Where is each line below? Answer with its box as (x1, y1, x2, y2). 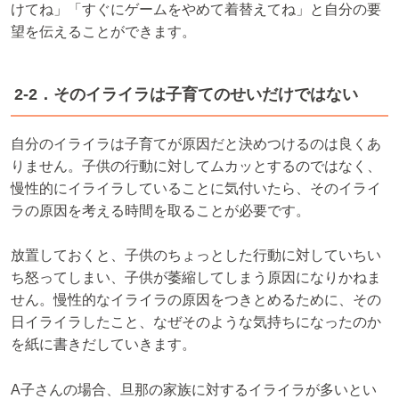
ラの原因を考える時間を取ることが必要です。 (11, 202, 310, 218)
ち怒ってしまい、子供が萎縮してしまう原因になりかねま (11, 270, 381, 286)
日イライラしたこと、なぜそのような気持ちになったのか (11, 314, 381, 330)
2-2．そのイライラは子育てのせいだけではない (14, 85, 358, 103)
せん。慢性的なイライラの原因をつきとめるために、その (11, 292, 381, 308)
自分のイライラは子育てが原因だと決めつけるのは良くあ (11, 135, 381, 151)
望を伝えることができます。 (11, 23, 196, 39)
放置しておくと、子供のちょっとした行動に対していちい (11, 248, 381, 264)
